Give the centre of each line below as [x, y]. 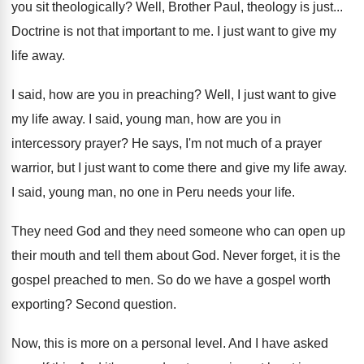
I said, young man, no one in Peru [108, 192]
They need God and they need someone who [141, 231]
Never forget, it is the [282, 256]
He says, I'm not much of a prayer [227, 143]
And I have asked [278, 343]
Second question [124, 304]
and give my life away [282, 168]
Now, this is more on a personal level [117, 343]
